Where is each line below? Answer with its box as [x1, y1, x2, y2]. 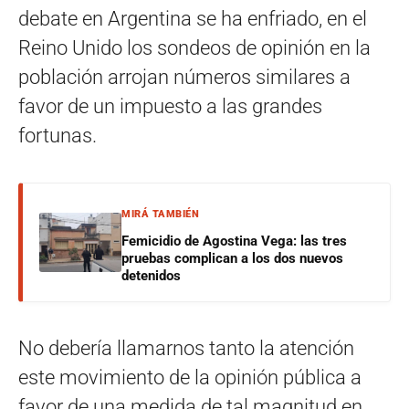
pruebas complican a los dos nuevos [121, 250, 343, 267]
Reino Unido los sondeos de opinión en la [18, 37, 371, 60]
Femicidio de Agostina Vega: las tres [121, 233, 347, 250]
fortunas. [18, 124, 97, 148]
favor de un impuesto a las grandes [18, 95, 322, 119]
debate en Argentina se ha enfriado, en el [18, 7, 367, 31]
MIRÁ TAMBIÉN [121, 208, 199, 221]
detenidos [121, 267, 181, 285]
